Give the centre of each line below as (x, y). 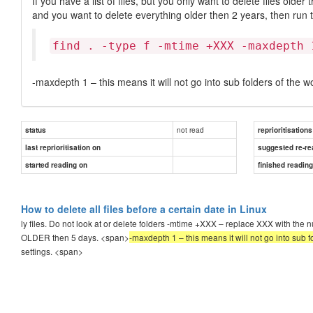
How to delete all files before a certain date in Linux (144, 209)
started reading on (56, 165)
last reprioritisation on (63, 147)
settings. (38, 251)
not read (190, 129)
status (36, 130)
